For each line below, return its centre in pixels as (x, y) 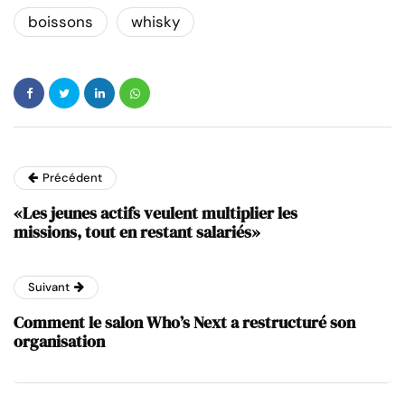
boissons (61, 22)
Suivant (49, 287)
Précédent (72, 178)
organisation (59, 342)
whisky (155, 22)
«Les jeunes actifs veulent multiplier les (155, 213)
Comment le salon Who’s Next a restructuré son (184, 323)
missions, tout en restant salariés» (137, 232)
